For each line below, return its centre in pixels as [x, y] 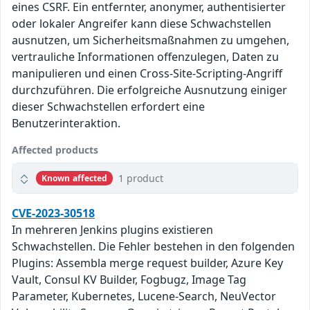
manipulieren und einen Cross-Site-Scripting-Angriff [147, 74]
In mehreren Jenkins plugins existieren [112, 230]
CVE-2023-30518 [53, 213]
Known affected [74, 178]
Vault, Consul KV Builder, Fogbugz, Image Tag [129, 280]
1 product [141, 179]
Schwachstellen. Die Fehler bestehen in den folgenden [153, 247]
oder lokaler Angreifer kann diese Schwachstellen [142, 24]
